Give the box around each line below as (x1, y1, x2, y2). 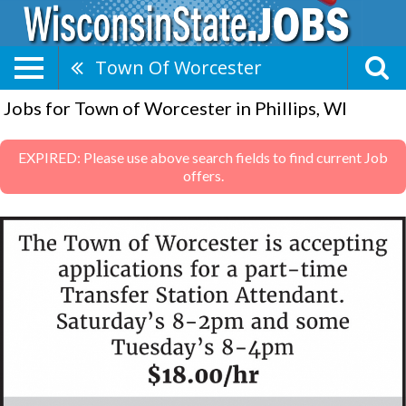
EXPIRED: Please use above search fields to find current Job (18, 149, 388, 166)
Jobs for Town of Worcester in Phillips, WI (4, 97, 347, 119)
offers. (182, 167, 224, 184)
